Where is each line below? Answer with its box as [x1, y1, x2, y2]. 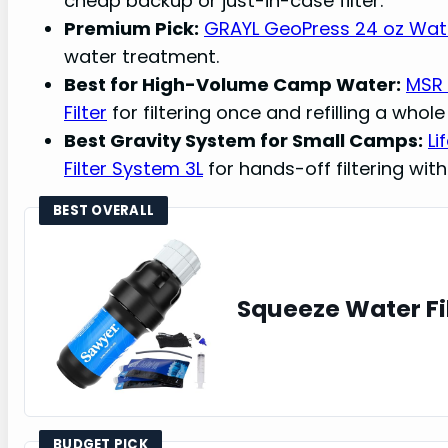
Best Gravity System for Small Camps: [64, 127, 423, 153]
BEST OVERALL [53, 200, 155, 220]
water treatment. [64, 43, 219, 69]
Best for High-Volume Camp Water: [64, 71, 401, 97]
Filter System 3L [64, 155, 203, 181]
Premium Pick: [64, 15, 199, 41]
